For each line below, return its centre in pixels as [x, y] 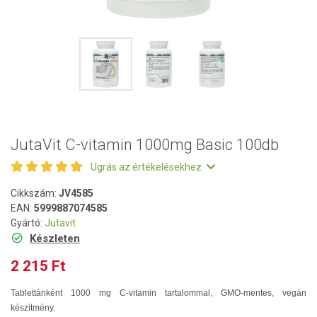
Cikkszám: [35, 193]
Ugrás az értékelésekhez [147, 167]
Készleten [54, 238]
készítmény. [33, 308]
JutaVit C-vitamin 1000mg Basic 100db [145, 145]
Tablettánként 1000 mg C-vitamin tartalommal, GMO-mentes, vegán [158, 293]
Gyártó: [28, 223]
